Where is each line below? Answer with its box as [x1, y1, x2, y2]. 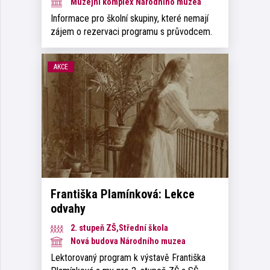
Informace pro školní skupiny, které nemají [51, 12, 209, 24]
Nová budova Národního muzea [69, 236, 186, 247]
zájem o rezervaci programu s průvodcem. [51, 25, 215, 37]
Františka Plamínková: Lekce [51, 187, 195, 202]
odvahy [51, 201, 86, 216]
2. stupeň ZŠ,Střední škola [69, 223, 168, 234]
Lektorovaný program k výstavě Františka [51, 252, 206, 264]
